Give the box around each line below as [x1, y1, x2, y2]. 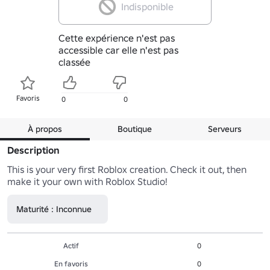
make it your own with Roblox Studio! [7, 175, 168, 187]
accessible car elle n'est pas [58, 43, 178, 56]
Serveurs [208, 123, 242, 134]
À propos [28, 123, 63, 134]
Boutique [118, 123, 152, 134]
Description [7, 143, 60, 156]
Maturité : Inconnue [16, 203, 92, 215]
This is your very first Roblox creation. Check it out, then [7, 163, 246, 175]
